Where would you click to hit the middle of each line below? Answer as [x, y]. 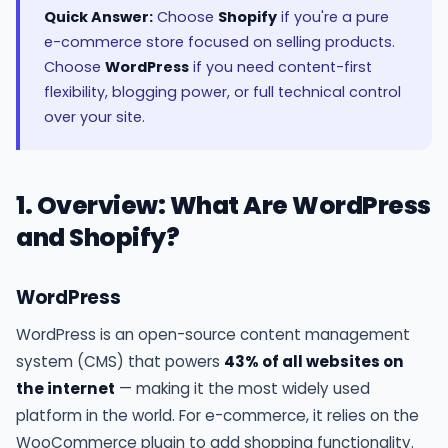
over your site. [94, 117]
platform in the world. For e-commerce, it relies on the [217, 416]
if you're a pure [333, 17]
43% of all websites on [314, 362]
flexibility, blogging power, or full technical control [222, 92]
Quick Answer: [98, 17]
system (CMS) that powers [120, 362]
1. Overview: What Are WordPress [223, 206]
